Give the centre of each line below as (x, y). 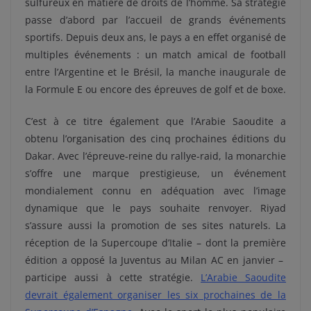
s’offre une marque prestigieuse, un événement (155, 173)
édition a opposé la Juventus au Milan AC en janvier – (155, 260)
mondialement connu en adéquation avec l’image (155, 190)
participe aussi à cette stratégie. (113, 277)
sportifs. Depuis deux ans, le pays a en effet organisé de (155, 37)
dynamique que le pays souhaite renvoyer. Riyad (155, 208)
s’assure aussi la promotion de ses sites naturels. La (155, 225)
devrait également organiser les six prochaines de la (155, 294)
